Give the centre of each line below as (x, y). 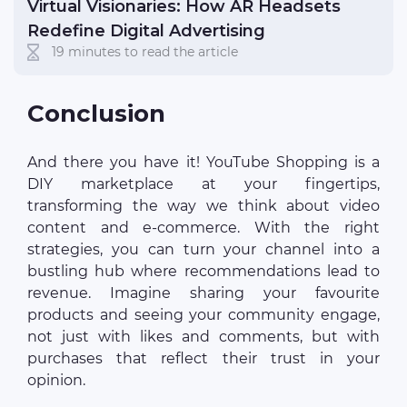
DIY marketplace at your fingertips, (203, 184)
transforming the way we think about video (203, 205)
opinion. (56, 380)
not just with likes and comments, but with (203, 336)
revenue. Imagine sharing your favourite (203, 293)
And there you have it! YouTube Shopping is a (203, 162)
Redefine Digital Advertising (146, 30)
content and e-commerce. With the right (203, 227)
